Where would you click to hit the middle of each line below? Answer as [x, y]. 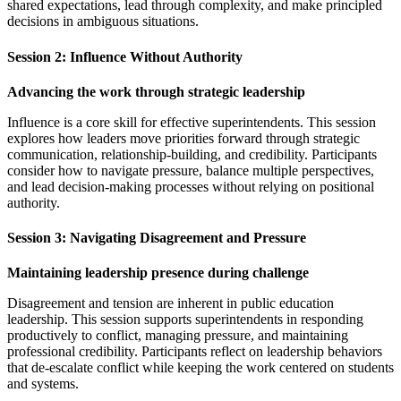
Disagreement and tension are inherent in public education [171, 303]
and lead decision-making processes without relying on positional [191, 186]
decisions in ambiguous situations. [103, 21]
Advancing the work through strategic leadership [156, 91]
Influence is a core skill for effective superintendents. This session [192, 122]
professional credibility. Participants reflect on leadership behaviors [195, 352]
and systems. [43, 384]
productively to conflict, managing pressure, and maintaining [178, 336]
